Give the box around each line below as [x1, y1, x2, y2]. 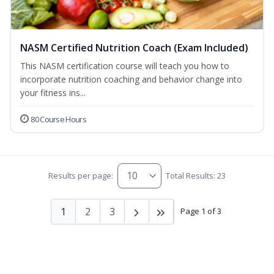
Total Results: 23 [166, 170, 226, 182]
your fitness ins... [20, 86, 86, 98]
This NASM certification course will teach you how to [20, 59, 229, 72]
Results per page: [48, 170, 113, 182]
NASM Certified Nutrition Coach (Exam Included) [20, 40, 248, 54]
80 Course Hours [31, 113, 86, 125]
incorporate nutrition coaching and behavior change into [20, 73, 242, 85]
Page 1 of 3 [180, 206, 221, 217]
